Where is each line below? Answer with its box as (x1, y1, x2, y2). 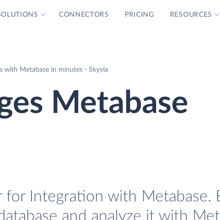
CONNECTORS (58, 11, 109, 18)
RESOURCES (169, 11, 213, 18)
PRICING (124, 11, 154, 18)
